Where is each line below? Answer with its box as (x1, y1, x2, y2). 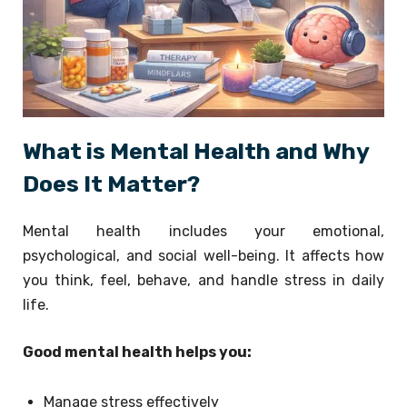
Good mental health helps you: (23, 343, 252, 362)
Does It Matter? (23, 171, 200, 198)
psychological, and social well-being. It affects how (23, 247, 384, 265)
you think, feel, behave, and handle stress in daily (23, 272, 384, 290)
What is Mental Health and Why (23, 138, 369, 165)
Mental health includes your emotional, (23, 223, 384, 241)
